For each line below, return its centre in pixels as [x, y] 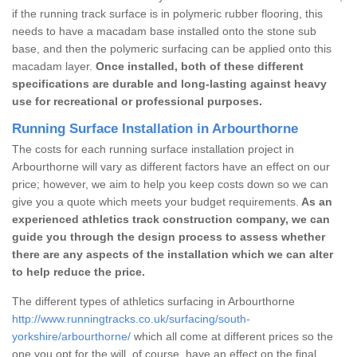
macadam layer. [54, 66]
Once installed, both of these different [200, 66]
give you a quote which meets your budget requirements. [155, 201]
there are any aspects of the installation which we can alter [173, 254]
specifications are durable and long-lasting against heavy [169, 83]
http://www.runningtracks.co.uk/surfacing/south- [131, 318]
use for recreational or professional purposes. [137, 101]
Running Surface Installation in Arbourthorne [155, 128]
